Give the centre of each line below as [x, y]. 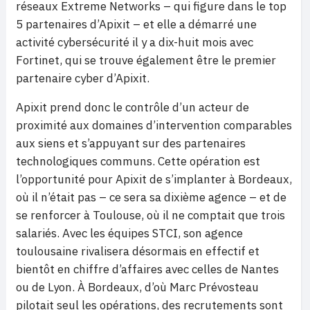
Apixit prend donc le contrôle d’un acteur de [133, 108]
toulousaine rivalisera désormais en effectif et [138, 252]
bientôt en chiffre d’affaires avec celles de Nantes [147, 270]
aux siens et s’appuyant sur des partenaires [131, 144]
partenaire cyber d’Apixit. [83, 79]
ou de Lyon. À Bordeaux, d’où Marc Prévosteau [137, 288]
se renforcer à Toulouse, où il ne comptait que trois [151, 216]
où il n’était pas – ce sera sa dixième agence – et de [151, 198]
